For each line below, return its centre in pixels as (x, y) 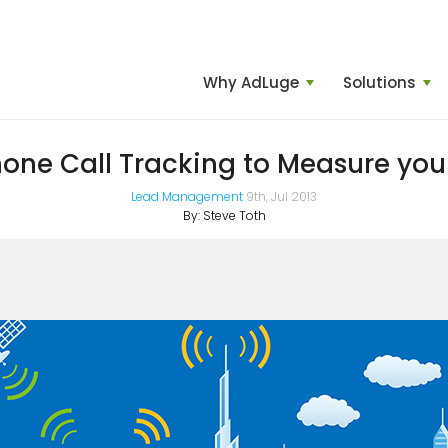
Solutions (379, 82)
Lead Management (187, 196)
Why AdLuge (251, 82)
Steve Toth (234, 215)
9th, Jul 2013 (281, 196)
